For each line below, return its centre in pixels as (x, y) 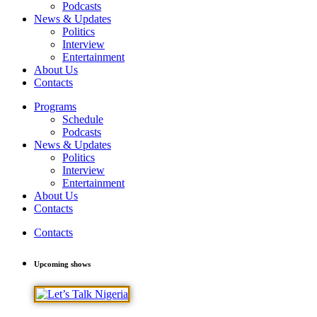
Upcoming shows (62, 264)
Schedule (83, 120)
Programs (55, 107)
